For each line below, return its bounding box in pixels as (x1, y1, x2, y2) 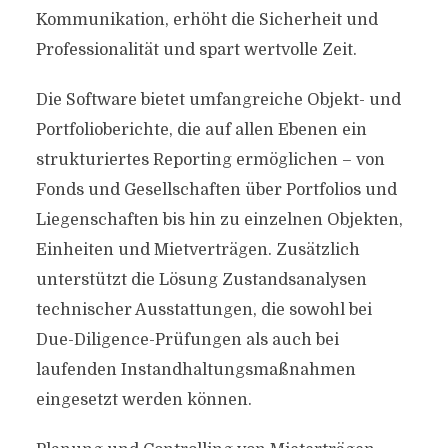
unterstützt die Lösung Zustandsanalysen (35, 271, 367, 289)
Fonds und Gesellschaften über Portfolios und (35, 181, 397, 199)
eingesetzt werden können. (35, 391, 252, 409)
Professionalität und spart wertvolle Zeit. (35, 41, 357, 59)
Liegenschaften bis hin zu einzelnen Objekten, (35, 211, 403, 229)
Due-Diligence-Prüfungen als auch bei (35, 331, 339, 349)
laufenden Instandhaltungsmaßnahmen (35, 361, 356, 379)
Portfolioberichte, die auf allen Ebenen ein (35, 121, 367, 139)
